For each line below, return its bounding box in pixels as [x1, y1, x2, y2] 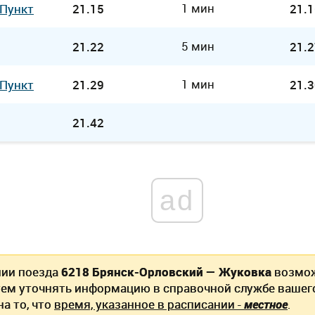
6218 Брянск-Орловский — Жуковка [61, 264, 271, 280]
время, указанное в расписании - [54, 296, 244, 312]
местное [244, 296, 288, 312]
